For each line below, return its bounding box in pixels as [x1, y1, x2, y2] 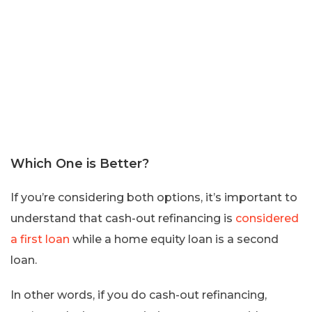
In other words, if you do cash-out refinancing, [10, 288, 267, 302]
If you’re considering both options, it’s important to [10, 190, 297, 204]
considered [235, 211, 299, 225]
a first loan [10, 232, 70, 246]
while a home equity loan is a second [70, 232, 279, 246]
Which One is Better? [10, 155, 149, 171]
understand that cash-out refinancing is [10, 211, 235, 225]
